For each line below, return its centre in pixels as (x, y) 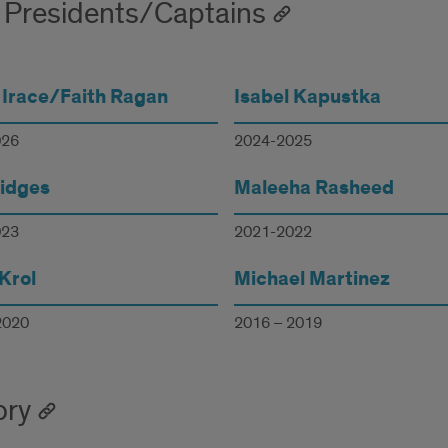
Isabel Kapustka (308, 97)
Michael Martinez (312, 279)
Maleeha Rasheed (314, 188)
